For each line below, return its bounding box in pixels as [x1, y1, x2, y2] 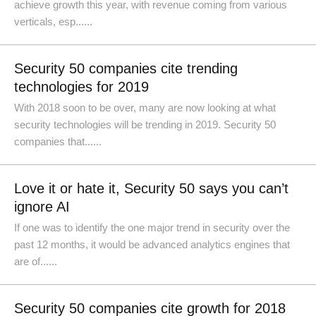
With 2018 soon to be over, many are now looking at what [14, 102, 276, 114]
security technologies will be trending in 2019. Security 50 [14, 119, 276, 130]
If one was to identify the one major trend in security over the [14, 221, 290, 233]
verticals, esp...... [14, 16, 92, 28]
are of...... [14, 255, 57, 267]
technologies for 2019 [14, 79, 149, 95]
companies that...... [14, 135, 102, 147]
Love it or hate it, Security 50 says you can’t [14, 181, 288, 196]
